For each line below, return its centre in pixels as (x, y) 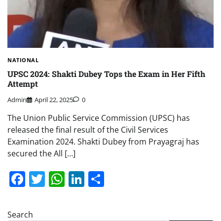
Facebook (60, 179)
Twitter (71, 179)
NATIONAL (23, 60)
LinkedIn (116, 179)
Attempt (23, 84)
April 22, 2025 (54, 100)
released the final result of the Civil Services (88, 130)
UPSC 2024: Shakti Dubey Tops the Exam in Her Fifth (106, 74)
